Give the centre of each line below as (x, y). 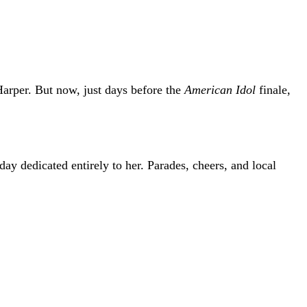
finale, (273, 90)
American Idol (220, 90)
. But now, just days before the (106, 90)
